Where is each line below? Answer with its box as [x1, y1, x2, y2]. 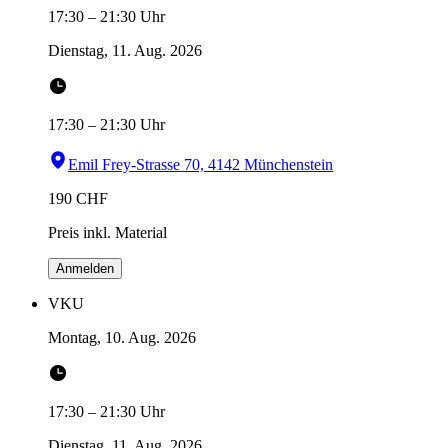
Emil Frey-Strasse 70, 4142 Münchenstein [68, 156, 333, 174]
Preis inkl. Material [48, 224, 167, 242]
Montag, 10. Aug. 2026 [48, 329, 196, 347]
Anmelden [56, 261, 114, 277]
